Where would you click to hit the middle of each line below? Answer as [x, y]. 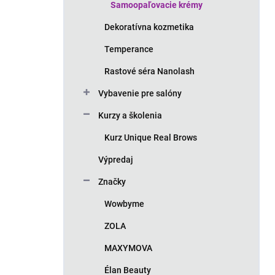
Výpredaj [116, 160]
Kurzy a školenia [130, 115]
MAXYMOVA [128, 248]
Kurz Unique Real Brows [151, 137]
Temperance [129, 49]
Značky [112, 182]
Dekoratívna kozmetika [149, 27]
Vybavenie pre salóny [140, 93]
